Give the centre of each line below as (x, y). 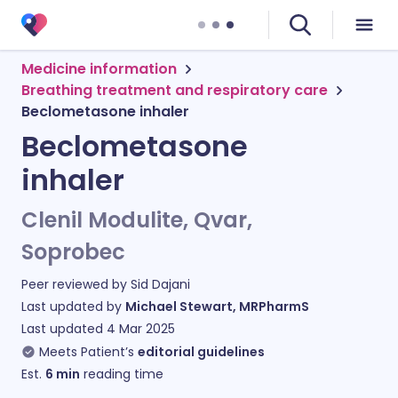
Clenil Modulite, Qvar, (137, 220)
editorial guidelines (201, 352)
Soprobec (73, 252)
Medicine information (99, 69)
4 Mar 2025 (141, 329)
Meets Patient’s (87, 352)
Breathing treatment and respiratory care (175, 90)
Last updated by (73, 306)
